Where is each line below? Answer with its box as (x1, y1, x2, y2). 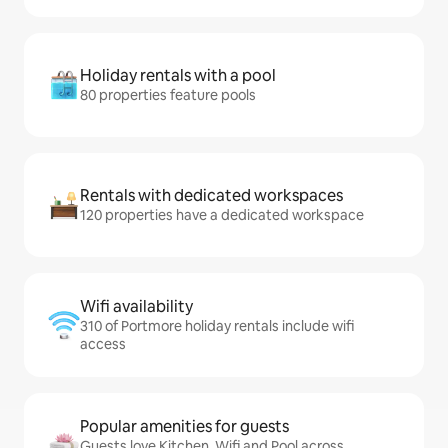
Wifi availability (80, 296, 193, 318)
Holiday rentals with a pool (80, 65, 276, 87)
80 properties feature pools (80, 86, 256, 105)
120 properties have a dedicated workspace (80, 206, 364, 225)
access (80, 335, 126, 354)
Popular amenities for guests (80, 416, 289, 438)
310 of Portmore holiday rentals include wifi (80, 317, 354, 336)
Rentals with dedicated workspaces (80, 185, 343, 207)
